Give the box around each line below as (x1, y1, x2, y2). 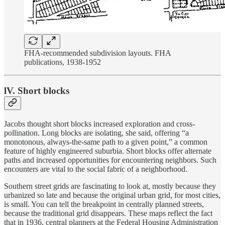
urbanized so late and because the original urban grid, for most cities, (4, 190, 220, 199)
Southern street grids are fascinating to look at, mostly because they (4, 181, 216, 190)
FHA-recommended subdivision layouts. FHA (24, 49, 171, 58)
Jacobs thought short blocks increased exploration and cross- (4, 119, 195, 128)
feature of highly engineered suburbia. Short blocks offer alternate (4, 146, 211, 155)
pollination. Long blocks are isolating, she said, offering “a (4, 128, 189, 137)
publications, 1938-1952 (24, 58, 101, 67)
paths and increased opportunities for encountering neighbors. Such (4, 155, 216, 164)
